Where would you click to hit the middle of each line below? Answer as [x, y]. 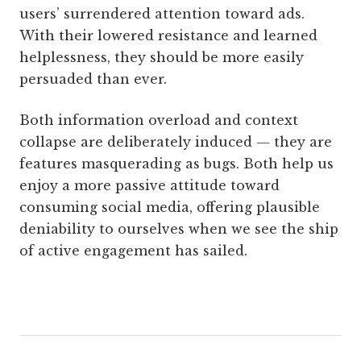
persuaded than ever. [93, 79]
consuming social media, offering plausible [170, 207]
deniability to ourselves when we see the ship [179, 229]
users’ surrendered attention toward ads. [162, 14]
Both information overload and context [159, 120]
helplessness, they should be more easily [162, 57]
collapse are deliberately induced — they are [176, 142]
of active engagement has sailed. [133, 251]
